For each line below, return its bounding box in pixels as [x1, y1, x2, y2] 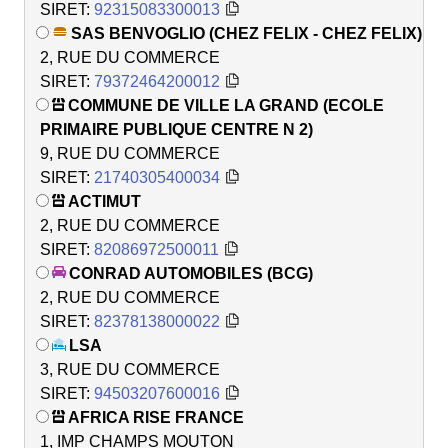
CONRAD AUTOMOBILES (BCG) [69, 264, 313, 282]
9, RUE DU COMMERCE [40, 144, 220, 162]
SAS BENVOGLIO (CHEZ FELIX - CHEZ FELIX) [71, 24, 422, 42]
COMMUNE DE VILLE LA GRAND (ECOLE [68, 96, 384, 114]
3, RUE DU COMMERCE [40, 360, 220, 378]
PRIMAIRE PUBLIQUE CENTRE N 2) [40, 120, 313, 138]
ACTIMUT [68, 192, 141, 210]
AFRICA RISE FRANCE [68, 408, 244, 426]
